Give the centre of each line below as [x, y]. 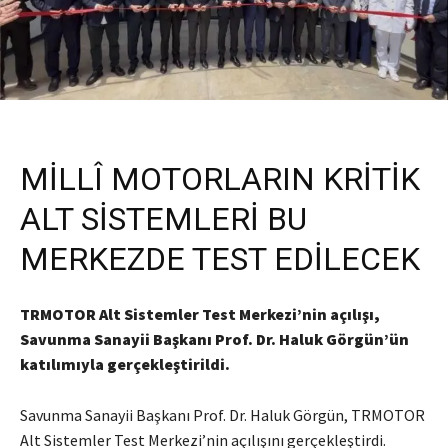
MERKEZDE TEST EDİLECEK [220, 259]
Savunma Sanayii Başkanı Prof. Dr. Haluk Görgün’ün [214, 339]
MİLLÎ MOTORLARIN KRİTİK [220, 179]
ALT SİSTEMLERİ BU [163, 219]
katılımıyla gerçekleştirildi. [125, 364]
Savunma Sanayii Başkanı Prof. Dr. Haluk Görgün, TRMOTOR [222, 415]
